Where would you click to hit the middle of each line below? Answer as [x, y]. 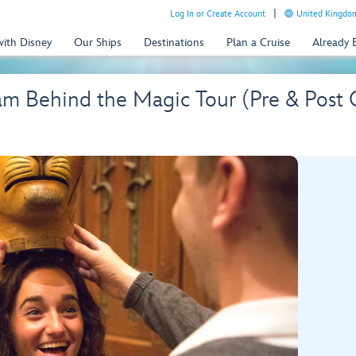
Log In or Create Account [218, 14]
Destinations [174, 42]
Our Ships [98, 42]
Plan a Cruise [258, 42]
